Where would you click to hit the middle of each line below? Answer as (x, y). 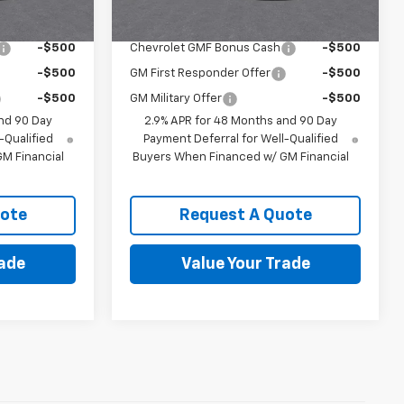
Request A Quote (245, 215)
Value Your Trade (245, 264)
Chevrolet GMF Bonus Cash (206, 48)
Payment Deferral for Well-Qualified (241, 139)
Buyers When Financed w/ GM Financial (241, 157)
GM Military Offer (176, 98)
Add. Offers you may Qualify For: (234, 23)
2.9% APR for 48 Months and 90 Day (241, 121)
